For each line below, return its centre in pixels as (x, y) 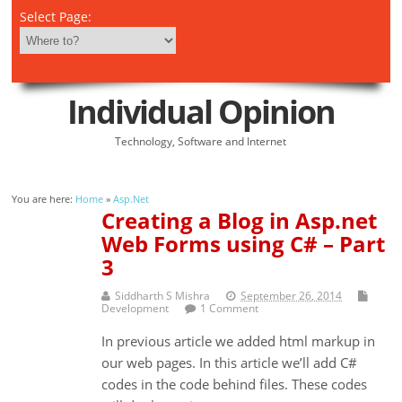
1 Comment (230, 308)
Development (135, 308)
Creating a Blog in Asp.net (240, 220)
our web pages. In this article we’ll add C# (230, 362)
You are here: (44, 199)
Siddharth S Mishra (163, 295)
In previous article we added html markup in (239, 341)
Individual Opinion (201, 111)
